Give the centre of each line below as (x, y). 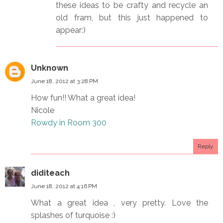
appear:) (71, 30)
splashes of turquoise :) (73, 215)
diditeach (50, 173)
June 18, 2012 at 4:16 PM (64, 186)
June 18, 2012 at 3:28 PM (64, 81)
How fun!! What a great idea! (83, 98)
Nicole (43, 110)
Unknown (50, 68)
